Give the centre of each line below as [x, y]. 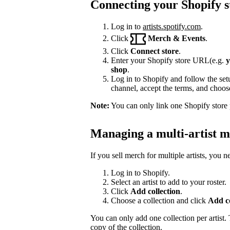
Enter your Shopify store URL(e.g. [168, 61]
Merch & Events [177, 38]
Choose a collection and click [159, 200]
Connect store [155, 51]
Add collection [155, 191]
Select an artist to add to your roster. [169, 182]
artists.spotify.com [172, 27]
